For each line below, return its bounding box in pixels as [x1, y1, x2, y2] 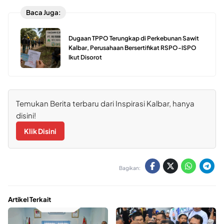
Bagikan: [119, 164, 141, 171]
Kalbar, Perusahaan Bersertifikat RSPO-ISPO [68, 44, 196, 52]
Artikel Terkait [8, 194, 51, 203]
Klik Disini [24, 126, 56, 135]
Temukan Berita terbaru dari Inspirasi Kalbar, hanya [16, 98, 194, 108]
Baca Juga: [25, 8, 61, 17]
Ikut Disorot [68, 53, 102, 61]
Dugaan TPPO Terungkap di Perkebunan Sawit [68, 34, 199, 42]
